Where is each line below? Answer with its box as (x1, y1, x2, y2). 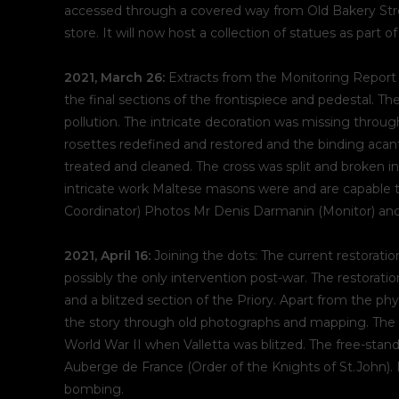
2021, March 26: (64, 69, 165, 85)
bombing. (64, 381, 124, 397)
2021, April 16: (64, 248, 154, 264)
